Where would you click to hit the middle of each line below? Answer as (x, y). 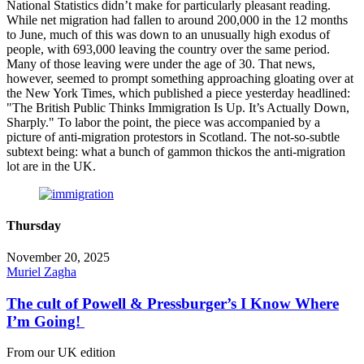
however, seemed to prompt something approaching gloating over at (180, 78)
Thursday (34, 225)
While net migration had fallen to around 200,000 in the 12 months (177, 19)
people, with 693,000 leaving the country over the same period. (168, 49)
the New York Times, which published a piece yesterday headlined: (178, 93)
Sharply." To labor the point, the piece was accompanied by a (163, 122)
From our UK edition (61, 353)
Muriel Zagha (41, 272)
